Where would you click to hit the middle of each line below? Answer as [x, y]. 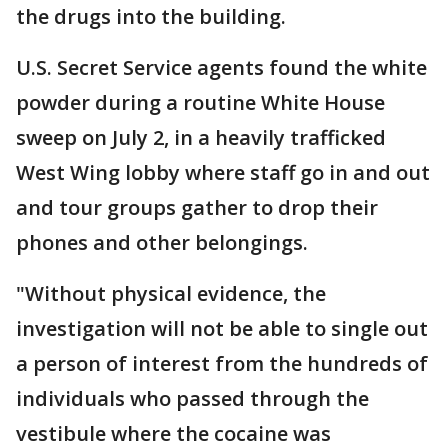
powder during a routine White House [200, 102]
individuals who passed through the [192, 398]
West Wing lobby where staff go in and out [223, 172]
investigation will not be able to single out [222, 328]
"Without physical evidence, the [171, 293]
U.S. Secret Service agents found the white [221, 67]
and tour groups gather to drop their [197, 207]
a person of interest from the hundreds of [222, 363]
